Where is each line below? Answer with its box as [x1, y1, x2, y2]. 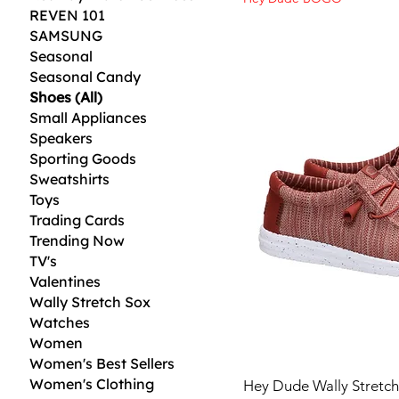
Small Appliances [29, 108, 148, 126]
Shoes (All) [29, 87, 103, 106]
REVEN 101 [29, 5, 106, 24]
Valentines [29, 272, 102, 290]
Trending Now [29, 231, 126, 249]
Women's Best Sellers [29, 354, 175, 372]
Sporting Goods [29, 149, 137, 167]
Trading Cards [29, 210, 126, 229]
